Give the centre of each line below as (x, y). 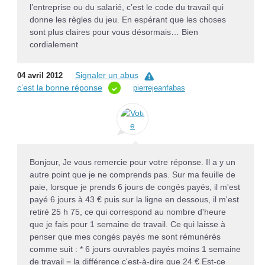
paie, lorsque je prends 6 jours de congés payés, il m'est (135, 187)
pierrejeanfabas (159, 88)
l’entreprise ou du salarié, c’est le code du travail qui (126, 7)
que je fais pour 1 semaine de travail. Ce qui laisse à (127, 224)
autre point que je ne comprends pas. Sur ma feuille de (132, 175)
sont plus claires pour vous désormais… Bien (114, 32)
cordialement (54, 44)
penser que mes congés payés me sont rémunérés (125, 237)
